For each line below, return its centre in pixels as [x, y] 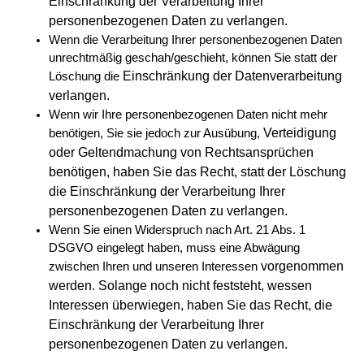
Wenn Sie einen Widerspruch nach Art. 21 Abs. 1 [177, 230]
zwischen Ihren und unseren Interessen [155, 266]
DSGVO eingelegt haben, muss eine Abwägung [174, 248]
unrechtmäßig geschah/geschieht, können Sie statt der [193, 58]
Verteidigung [300, 133]
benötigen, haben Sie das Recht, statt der [169, 172]
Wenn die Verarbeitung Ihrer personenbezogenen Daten [195, 40]
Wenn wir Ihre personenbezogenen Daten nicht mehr [188, 115]
